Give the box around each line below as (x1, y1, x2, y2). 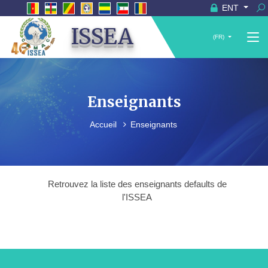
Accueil (89, 120, 119, 130)
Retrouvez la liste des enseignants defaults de (47, 179, 227, 190)
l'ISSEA (122, 192, 152, 203)
